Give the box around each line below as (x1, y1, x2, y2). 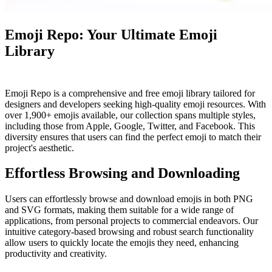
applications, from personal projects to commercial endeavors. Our (5, 216, 258, 226)
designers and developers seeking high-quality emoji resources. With (5, 98, 266, 109)
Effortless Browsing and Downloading (5, 165, 240, 182)
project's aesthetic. (5, 142, 74, 153)
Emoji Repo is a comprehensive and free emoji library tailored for (5, 87, 255, 98)
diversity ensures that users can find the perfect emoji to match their (5, 131, 261, 142)
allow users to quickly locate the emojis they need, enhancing (5, 237, 239, 248)
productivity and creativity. (5, 248, 107, 259)
